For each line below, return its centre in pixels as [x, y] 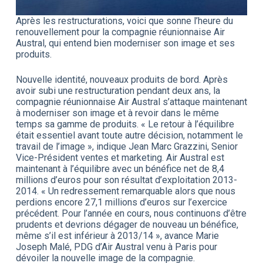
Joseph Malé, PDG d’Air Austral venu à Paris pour [116, 247]
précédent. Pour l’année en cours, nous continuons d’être [131, 213]
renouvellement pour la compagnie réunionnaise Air [120, 32]
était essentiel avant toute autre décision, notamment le [129, 135]
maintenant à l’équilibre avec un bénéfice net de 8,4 [120, 168]
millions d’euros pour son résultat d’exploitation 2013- [126, 180]
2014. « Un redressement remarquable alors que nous [125, 191]
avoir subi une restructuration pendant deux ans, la [118, 90]
